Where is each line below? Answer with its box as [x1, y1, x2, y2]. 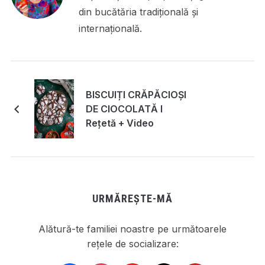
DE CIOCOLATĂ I [85, 103, 163, 115]
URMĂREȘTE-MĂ [92, 192, 173, 205]
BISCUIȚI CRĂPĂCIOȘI [85, 89, 186, 101]
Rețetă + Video [85, 117, 154, 130]
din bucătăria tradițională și [78, 5, 198, 18]
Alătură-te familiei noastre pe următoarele [38, 223, 227, 235]
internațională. [78, 22, 142, 34]
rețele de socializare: [86, 238, 179, 250]
